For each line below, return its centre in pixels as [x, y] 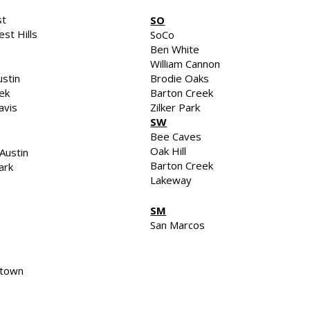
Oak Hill [168, 151]
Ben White [175, 49]
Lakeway [171, 180]
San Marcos [178, 225]
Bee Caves [176, 136]
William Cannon [185, 64]
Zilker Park [175, 107]
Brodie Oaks [180, 78]
